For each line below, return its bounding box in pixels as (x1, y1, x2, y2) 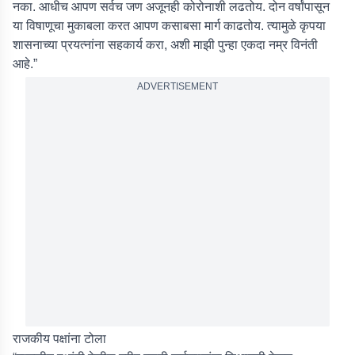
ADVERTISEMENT (137, 81, 218, 92)
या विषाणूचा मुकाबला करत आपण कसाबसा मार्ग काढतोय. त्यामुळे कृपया (13, 19, 326, 32)
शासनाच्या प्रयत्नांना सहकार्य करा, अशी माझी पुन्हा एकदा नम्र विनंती (13, 38, 318, 52)
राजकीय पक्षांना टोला (13, 332, 106, 345)
